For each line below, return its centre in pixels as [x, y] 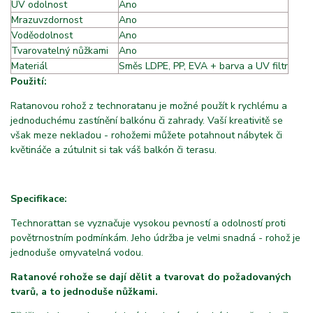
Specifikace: [39, 199]
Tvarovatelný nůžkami [61, 51]
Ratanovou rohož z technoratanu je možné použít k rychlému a [149, 106]
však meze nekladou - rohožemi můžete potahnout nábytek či [146, 136]
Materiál [31, 66]
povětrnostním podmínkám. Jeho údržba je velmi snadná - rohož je [155, 238]
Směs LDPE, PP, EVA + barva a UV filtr [203, 66]
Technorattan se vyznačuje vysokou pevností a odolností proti [148, 224]
